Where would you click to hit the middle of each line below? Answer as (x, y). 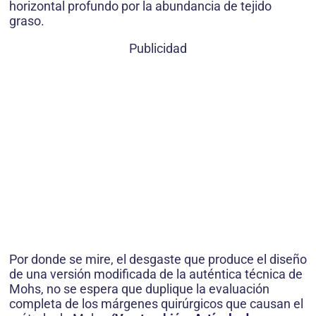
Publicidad (158, 48)
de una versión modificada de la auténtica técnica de (156, 274)
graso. (27, 21)
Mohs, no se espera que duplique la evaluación (139, 289)
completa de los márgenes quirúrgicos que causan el (156, 304)
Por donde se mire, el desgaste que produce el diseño (158, 259)
